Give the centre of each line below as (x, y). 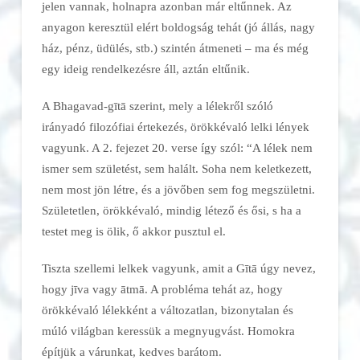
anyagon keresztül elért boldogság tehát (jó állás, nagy (178, 27)
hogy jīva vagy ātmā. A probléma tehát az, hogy (162, 289)
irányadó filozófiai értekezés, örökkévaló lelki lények (175, 126)
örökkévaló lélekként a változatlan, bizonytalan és (167, 310)
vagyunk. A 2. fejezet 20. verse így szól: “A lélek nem (177, 147)
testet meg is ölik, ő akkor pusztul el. (133, 231)
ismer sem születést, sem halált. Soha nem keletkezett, (176, 168)
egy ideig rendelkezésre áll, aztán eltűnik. (145, 68)
